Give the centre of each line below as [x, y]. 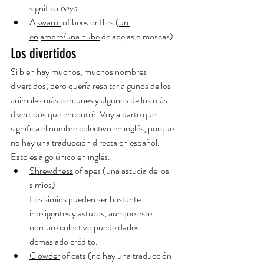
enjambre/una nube [65, 36]
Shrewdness [51, 171]
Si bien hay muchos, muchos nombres [80, 72]
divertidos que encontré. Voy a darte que [84, 114]
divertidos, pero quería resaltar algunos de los [92, 86]
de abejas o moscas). [138, 36]
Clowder [45, 255]
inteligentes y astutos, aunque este [92, 213]
